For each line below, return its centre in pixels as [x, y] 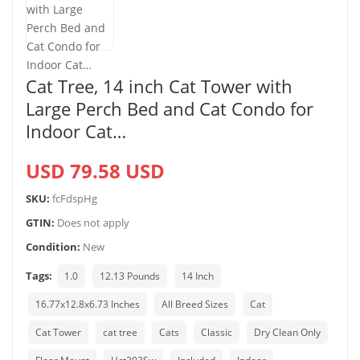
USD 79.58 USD [95, 171]
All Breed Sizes [195, 304]
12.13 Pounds [130, 276]
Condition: [53, 247]
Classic [217, 332]
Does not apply [92, 223]
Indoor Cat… [76, 131]
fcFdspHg [75, 198]
